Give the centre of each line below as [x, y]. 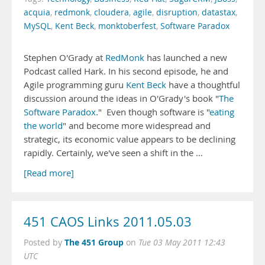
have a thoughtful [203, 85]
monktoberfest [127, 26]
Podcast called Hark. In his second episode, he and [126, 71]
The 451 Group [94, 242]
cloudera [112, 12]
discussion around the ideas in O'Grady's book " [121, 98]
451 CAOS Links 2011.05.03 [108, 222]
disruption [177, 12]
